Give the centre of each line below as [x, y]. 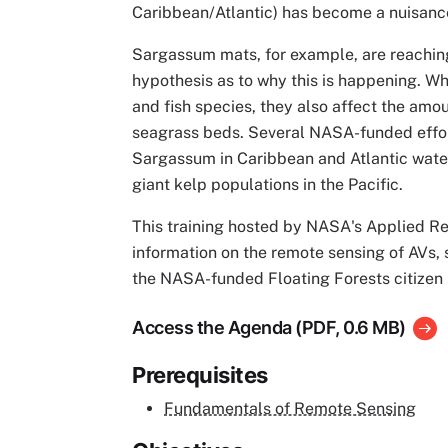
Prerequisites [200, 374]
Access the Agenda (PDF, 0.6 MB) [269, 327]
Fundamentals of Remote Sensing [290, 408]
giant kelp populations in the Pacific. [267, 184]
